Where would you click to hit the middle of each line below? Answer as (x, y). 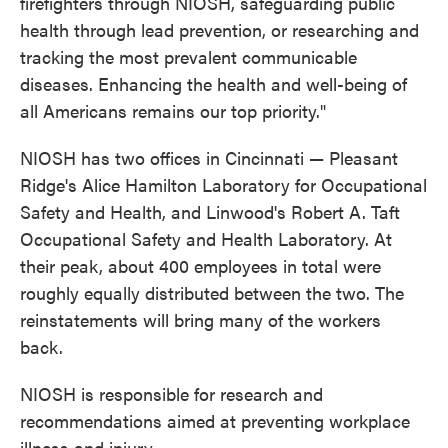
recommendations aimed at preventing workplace (215, 421)
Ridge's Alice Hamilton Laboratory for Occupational (223, 185)
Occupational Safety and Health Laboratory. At (206, 239)
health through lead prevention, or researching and (219, 30)
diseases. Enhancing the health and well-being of (213, 84)
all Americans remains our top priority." (173, 111)
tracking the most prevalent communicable (188, 57)
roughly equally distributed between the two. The (212, 293)
